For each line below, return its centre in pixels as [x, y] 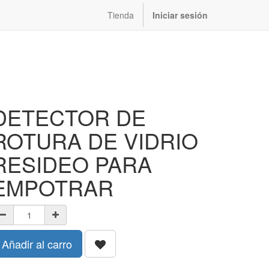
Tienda [121, 15]
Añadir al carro [37, 244]
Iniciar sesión [180, 15]
